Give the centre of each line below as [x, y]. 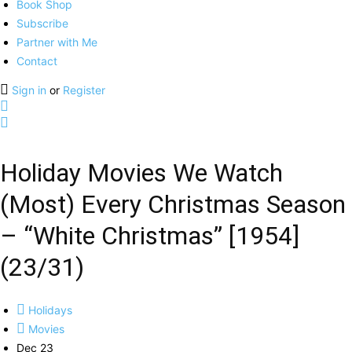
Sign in [31, 90]
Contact [37, 61]
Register [84, 90]
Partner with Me [57, 42]
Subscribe [42, 23]
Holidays [49, 310]
